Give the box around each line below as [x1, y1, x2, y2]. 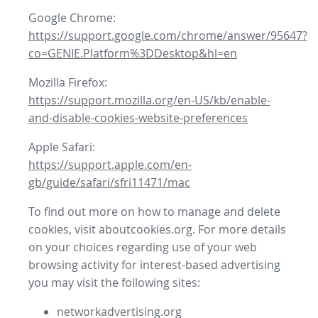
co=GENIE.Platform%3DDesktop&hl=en [28, 45, 237, 62]
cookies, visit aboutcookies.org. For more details [28, 221, 286, 238]
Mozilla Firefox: [28, 75, 107, 91]
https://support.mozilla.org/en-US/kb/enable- [28, 92, 270, 109]
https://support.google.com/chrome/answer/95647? [28, 28, 307, 44]
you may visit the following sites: [28, 275, 200, 291]
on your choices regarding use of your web [28, 239, 257, 256]
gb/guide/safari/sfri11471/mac [28, 175, 190, 191]
